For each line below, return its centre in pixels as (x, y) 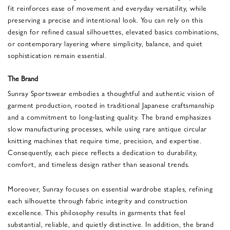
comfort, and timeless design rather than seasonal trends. (99, 164)
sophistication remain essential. (57, 55)
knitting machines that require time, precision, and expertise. (104, 140)
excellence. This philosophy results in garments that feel (97, 212)
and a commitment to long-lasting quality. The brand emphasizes (109, 116)
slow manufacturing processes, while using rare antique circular (107, 128)
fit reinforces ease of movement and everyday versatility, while (107, 7)
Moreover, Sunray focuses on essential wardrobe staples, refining (110, 188)
